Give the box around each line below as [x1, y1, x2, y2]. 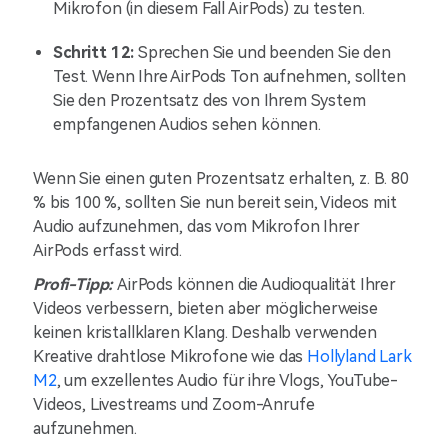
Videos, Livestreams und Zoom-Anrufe [33, 395, 315, 414]
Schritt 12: [53, 43, 139, 62]
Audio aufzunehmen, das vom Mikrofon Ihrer [33, 217, 360, 236]
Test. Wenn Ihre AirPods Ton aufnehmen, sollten [53, 67, 406, 86]
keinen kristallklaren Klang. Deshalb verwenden [33, 323, 377, 342]
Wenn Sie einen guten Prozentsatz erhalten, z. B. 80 [33, 169, 409, 188]
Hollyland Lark [307, 347, 412, 366]
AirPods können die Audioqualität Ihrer [117, 275, 397, 294]
